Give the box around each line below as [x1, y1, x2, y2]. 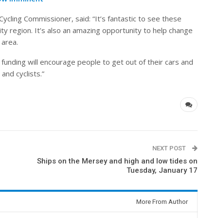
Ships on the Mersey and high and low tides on [37, 156, 198, 165]
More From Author [136, 198, 188, 205]
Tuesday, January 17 [127, 165, 198, 175]
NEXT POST [152, 144, 188, 152]
